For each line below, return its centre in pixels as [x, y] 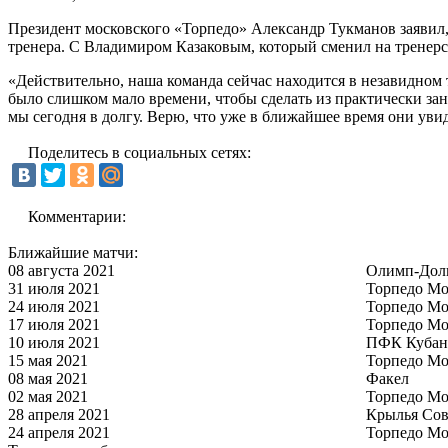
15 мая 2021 [48, 360]
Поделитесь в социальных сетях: [139, 152]
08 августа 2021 [61, 270]
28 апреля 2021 [59, 414]
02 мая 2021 [48, 396]
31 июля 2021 [54, 288]
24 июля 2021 [54, 306]
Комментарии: [77, 216]
